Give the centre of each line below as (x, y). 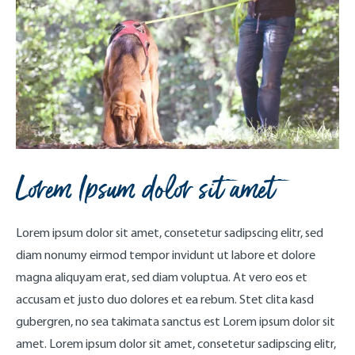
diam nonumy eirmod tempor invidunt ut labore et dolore (166, 255)
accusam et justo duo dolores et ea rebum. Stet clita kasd (165, 300)
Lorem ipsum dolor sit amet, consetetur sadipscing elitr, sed (170, 233)
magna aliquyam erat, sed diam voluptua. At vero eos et (162, 277)
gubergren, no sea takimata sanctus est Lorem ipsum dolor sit (176, 322)
